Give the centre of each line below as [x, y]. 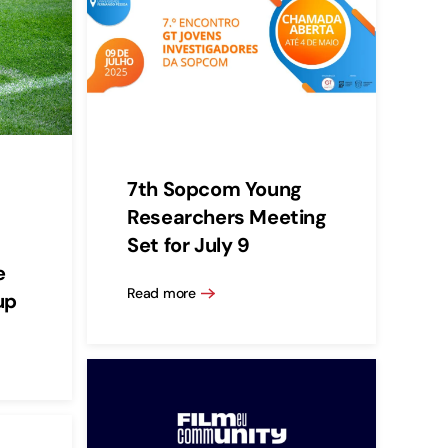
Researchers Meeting [227, 217]
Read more [161, 292]
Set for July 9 [188, 245]
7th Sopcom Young [214, 189]
